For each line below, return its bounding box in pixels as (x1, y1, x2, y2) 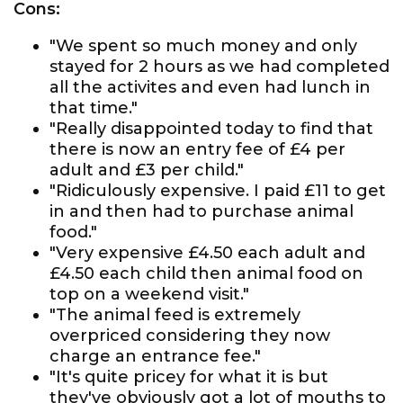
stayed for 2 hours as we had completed (49, 57, 390, 76)
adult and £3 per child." (49, 160, 244, 180)
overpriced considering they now (49, 326, 330, 345)
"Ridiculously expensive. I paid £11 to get (49, 181, 386, 201)
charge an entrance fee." (49, 346, 261, 366)
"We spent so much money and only (49, 36, 357, 56)
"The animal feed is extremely (49, 305, 300, 325)
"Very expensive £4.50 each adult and (49, 243, 365, 263)
